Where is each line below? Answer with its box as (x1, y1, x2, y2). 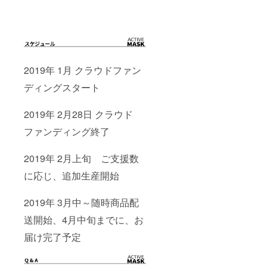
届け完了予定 (24, 229, 81, 244)
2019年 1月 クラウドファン (24, 63, 141, 77)
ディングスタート (24, 80, 100, 94)
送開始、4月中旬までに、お (24, 212, 144, 226)
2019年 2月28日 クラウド (24, 107, 133, 121)
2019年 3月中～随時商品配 (24, 195, 139, 209)
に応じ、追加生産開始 (24, 168, 119, 182)
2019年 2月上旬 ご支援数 (24, 151, 139, 165)
